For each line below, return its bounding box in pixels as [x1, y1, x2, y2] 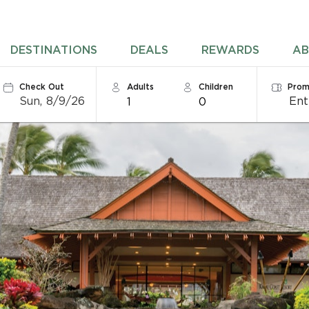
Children [198, 82, 233, 91]
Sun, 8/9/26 [19, 94, 86, 107]
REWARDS [201, 43, 260, 56]
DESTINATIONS [10, 43, 98, 56]
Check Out [19, 82, 64, 91]
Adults [126, 82, 154, 91]
